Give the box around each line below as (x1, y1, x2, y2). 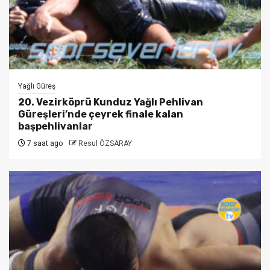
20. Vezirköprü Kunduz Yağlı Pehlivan (18, 96, 203, 108)
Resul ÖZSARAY (78, 139, 132, 148)
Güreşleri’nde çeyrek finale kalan (18, 108, 183, 120)
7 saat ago (25, 139, 63, 148)
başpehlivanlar (18, 121, 93, 132)
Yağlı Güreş (18, 82, 55, 90)
